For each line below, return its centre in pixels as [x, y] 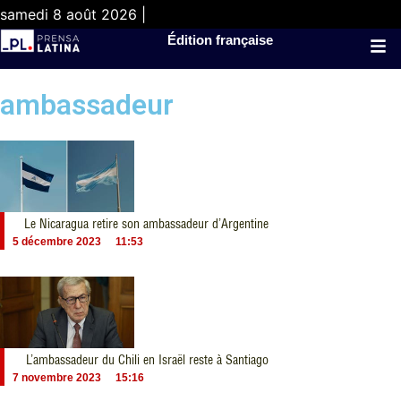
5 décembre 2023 [57, 242]
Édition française [221, 40]
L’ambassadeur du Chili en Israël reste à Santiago [148, 360]
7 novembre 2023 [57, 378]
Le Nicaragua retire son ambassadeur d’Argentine [147, 224]
